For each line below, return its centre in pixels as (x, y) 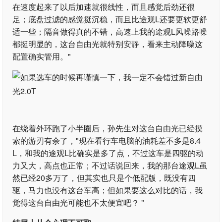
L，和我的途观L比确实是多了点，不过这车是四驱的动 (108, 153)
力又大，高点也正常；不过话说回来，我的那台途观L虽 (110, 165)
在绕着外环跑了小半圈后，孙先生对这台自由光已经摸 (108, 128)
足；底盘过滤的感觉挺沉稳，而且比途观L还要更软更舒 (110, 19)
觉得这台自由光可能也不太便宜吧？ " (79, 202)
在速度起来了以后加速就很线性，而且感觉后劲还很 (104, 7)
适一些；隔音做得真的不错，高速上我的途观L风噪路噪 (110, 31)
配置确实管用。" (42, 56)
